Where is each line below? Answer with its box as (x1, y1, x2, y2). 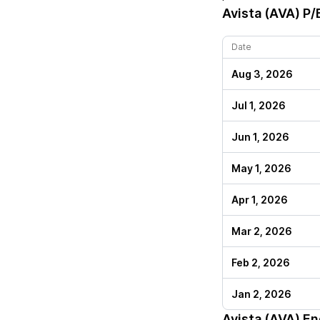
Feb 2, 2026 (231, 256, 290, 269)
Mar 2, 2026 (231, 225, 292, 237)
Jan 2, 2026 (231, 288, 291, 300)
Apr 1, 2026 (231, 194, 288, 206)
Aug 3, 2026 (231, 68, 293, 80)
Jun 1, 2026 (231, 131, 289, 143)
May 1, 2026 (231, 162, 291, 174)
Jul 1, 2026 (231, 99, 286, 111)
